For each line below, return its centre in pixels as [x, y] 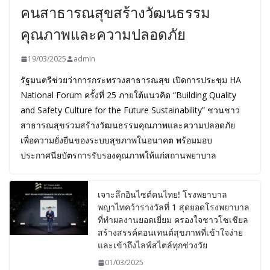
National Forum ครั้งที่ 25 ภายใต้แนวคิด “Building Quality [128, 95]
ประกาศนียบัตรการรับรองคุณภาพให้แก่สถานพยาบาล [118, 155]
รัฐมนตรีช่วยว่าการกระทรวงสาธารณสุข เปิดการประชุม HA [131, 80]
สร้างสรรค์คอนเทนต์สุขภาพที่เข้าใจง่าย [170, 233]
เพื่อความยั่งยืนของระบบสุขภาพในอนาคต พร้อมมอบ [116, 140]
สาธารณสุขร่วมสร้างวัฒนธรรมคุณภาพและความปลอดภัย [128, 125]
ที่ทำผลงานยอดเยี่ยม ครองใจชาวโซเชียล [173, 220]
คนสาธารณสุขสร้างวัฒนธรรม [115, 13]
